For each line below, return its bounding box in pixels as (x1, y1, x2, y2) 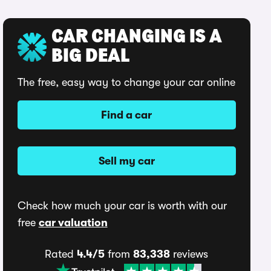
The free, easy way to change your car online (17, 76, 235, 88)
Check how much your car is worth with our (17, 200, 227, 212)
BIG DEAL (51, 47, 129, 67)
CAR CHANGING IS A (51, 28, 222, 47)
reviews (170, 248, 209, 260)
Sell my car (98, 155, 155, 167)
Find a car (101, 109, 152, 121)
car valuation (38, 217, 108, 229)
